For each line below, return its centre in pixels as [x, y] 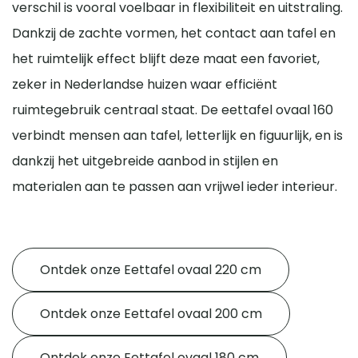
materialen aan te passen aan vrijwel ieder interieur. [175, 186]
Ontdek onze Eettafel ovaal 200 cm [151, 313]
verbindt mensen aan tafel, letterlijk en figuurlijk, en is [177, 135]
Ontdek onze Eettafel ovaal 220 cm [151, 269]
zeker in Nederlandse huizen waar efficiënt [145, 84]
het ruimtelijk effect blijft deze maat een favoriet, [166, 58]
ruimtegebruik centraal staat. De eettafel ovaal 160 [173, 109]
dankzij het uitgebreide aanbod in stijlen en [145, 161]
